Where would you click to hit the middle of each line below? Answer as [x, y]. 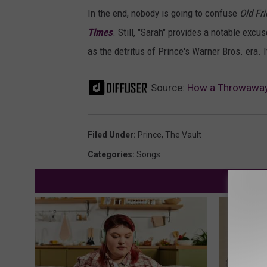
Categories [110, 155]
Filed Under [111, 135]
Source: [168, 88]
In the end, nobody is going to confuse [164, 13]
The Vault [183, 135]
